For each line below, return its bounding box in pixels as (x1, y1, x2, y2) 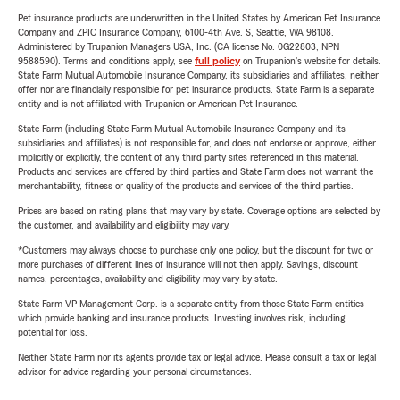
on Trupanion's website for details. (240, 55, 381, 67)
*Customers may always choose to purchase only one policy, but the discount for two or (18, 245, 373, 256)
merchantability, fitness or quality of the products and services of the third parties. (18, 180, 354, 192)
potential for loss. (18, 327, 87, 338)
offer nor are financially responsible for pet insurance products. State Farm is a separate (18, 84, 374, 96)
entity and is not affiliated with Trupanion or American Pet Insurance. (18, 98, 298, 110)
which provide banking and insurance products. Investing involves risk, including (18, 312, 346, 324)
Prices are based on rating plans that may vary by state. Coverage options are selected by (18, 205, 380, 217)
